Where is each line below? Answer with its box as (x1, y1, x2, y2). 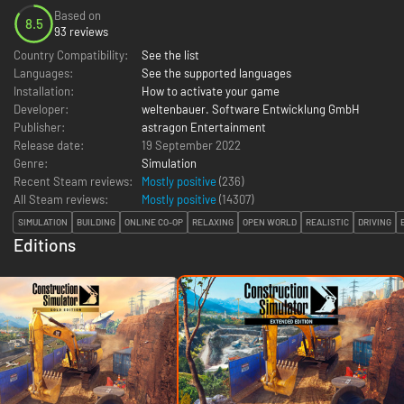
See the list (142, 47, 199, 62)
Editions (14, 234, 76, 255)
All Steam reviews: (14, 191, 108, 207)
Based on (54, 8, 101, 23)
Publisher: (14, 119, 65, 134)
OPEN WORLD (243, 216, 297, 228)
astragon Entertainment (142, 119, 266, 134)
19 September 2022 (142, 137, 241, 152)
